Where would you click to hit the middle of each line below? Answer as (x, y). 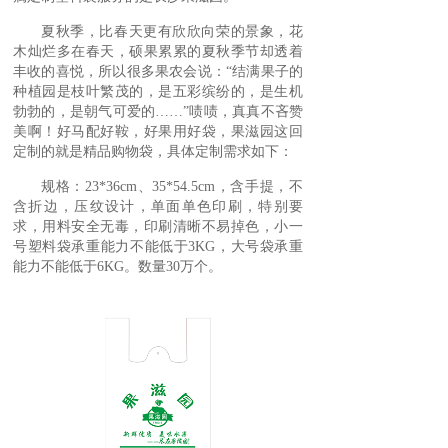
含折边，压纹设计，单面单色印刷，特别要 (158, 206)
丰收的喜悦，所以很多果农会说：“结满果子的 (158, 71)
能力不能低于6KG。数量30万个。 (117, 266)
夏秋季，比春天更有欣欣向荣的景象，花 (172, 31)
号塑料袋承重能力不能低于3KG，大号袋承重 (158, 246)
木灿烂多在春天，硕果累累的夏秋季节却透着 (158, 51)
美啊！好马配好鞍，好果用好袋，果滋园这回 (158, 131)
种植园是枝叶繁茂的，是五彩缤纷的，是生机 (158, 91)
